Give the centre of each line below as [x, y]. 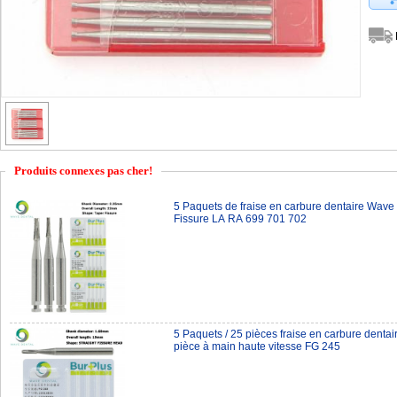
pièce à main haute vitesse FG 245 [257, 346]
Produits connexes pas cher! [83, 171]
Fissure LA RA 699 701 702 [240, 219]
